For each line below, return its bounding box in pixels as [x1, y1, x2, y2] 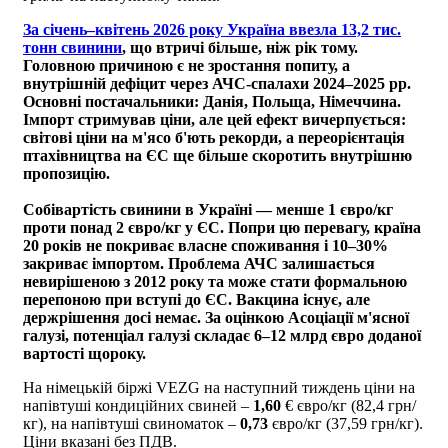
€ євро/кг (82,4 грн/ [285, 397, 416, 414]
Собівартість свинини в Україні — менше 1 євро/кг [23, 201, 393, 218]
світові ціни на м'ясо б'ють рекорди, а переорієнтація [23, 129, 405, 146]
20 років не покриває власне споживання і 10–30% [23, 237, 388, 254]
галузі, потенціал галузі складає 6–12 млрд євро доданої [23, 327, 421, 344]
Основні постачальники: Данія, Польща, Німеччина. [23, 93, 401, 110]
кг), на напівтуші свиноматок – [23, 415, 240, 432]
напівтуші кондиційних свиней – [23, 397, 253, 414]
